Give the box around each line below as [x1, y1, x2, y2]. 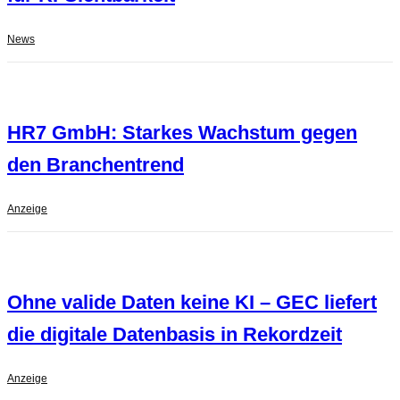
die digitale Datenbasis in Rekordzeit [7, 323, 342, 346]
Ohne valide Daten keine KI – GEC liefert [7, 291, 377, 314]
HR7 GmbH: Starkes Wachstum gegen [7, 121, 357, 145]
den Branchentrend [7, 154, 184, 177]
